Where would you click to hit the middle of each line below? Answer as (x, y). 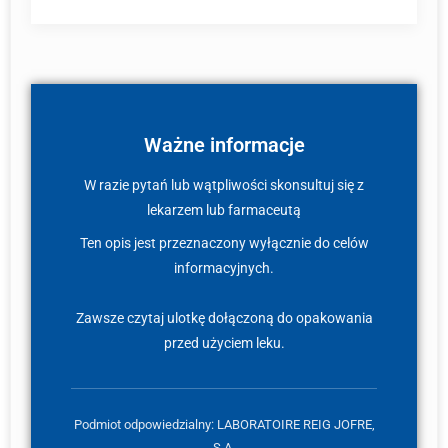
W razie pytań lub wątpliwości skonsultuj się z (224, 185)
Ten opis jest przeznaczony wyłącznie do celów (224, 243)
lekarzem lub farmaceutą (224, 210)
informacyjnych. (224, 268)
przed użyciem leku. (224, 343)
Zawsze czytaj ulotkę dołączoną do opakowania (224, 318)
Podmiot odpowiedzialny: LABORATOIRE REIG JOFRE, (224, 424)
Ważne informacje (224, 145)
